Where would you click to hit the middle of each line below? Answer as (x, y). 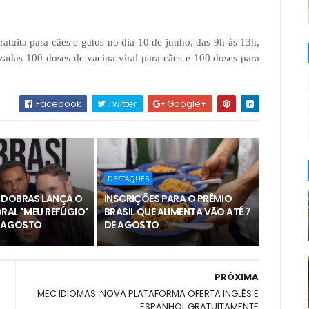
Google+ (186, 104)
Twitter (122, 104)
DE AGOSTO (131, 225)
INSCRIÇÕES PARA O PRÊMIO (168, 199)
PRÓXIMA (237, 277)
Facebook (58, 104)
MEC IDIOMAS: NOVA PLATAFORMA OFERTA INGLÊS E (148, 293)
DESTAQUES (128, 179)
